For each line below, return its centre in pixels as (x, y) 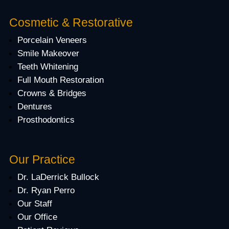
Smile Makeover (48, 53)
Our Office (37, 217)
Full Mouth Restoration (60, 80)
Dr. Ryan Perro (46, 190)
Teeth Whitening (48, 67)
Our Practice (42, 159)
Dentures (35, 107)
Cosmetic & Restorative (71, 22)
